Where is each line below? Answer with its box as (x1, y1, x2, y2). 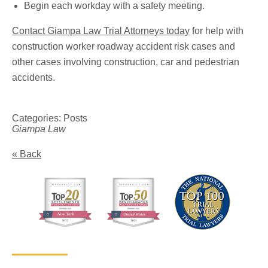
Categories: (12, 113, 63, 124)
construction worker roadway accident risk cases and (12, 41, 235, 52)
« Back (12, 149, 41, 160)
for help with (190, 26, 243, 36)
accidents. (12, 72, 55, 83)
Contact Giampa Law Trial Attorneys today (12, 26, 190, 36)
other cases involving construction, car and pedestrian (12, 57, 239, 68)
